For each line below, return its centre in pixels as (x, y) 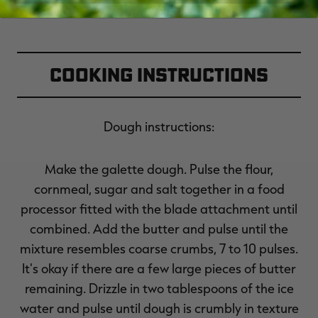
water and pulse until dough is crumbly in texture (159, 308)
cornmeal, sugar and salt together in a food (159, 188)
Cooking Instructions (159, 75)
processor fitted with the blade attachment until (159, 208)
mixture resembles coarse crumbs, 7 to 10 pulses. (159, 248)
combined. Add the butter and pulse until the (159, 228)
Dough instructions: (159, 126)
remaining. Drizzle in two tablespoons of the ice (159, 288)
